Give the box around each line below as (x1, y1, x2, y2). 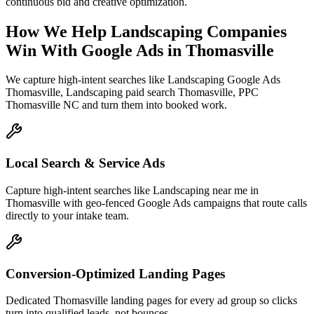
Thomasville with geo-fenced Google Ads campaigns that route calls (6, 196, 307, 209)
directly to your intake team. (6, 209, 129, 221)
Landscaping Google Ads (168, 74, 280, 86)
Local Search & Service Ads (6, 156, 165, 171)
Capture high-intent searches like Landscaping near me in (6, 184, 259, 196)
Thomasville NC (6, 99, 79, 111)
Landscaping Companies (111, 22, 287, 41)
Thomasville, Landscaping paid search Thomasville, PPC (6, 86, 259, 99)
